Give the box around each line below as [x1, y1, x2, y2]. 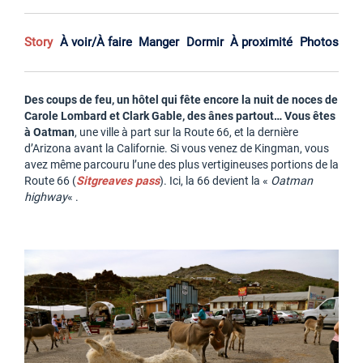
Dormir [186, 34, 224, 49]
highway [24, 190, 67, 204]
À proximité [230, 34, 293, 49]
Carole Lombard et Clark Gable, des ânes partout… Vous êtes [24, 109, 335, 123]
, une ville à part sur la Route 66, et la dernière [75, 125, 298, 139]
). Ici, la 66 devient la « [160, 173, 271, 188]
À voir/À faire [59, 34, 132, 49]
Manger [139, 34, 180, 49]
